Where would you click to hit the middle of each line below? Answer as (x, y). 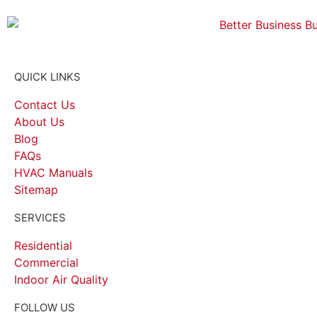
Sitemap (36, 189)
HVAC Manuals (53, 172)
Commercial (46, 262)
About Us (39, 121)
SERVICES (40, 217)
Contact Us (45, 104)
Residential (43, 245)
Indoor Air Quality (61, 279)
